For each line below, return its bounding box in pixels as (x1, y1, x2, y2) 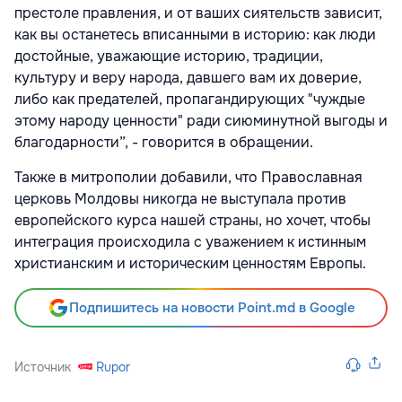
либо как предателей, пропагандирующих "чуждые (14, 90, 365, 109)
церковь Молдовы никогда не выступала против (14, 189, 346, 209)
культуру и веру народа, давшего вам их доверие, (14, 68, 362, 88)
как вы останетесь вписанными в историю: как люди (14, 25, 376, 45)
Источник (14, 359, 71, 376)
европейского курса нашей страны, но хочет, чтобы (14, 211, 371, 231)
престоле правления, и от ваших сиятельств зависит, (14, 4, 382, 23)
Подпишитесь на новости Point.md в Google (68, 299, 355, 318)
